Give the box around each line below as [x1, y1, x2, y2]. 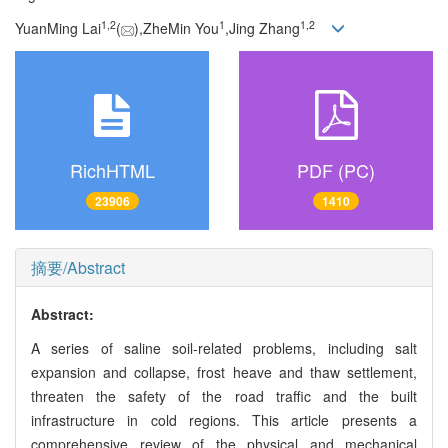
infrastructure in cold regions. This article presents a [31, 410, 417, 431]
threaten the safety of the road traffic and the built [31, 386, 417, 407]
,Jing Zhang [225, 18, 300, 39]
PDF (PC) [297, 156, 375, 183]
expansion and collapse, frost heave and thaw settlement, [31, 362, 417, 383]
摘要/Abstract [31, 256, 125, 280]
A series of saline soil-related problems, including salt [31, 338, 417, 359]
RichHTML [69, 156, 155, 183]
